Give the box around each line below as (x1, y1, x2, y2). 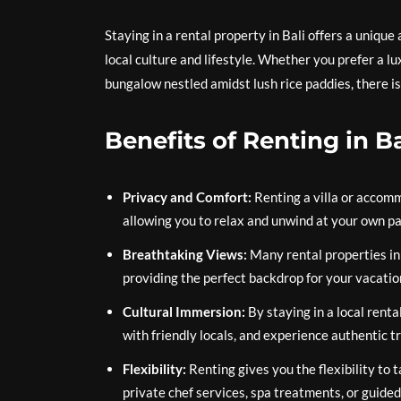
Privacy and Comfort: (123, 189, 252, 205)
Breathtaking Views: (123, 246, 247, 262)
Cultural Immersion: (123, 303, 245, 320)
